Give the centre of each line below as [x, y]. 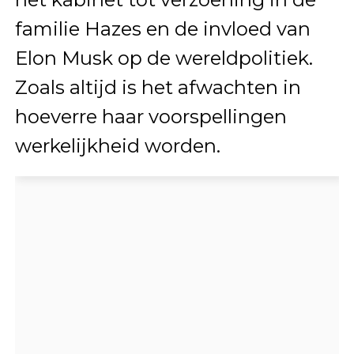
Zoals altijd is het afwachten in [158, 88]
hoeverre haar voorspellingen [151, 117]
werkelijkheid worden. [117, 146]
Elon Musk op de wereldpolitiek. [164, 58]
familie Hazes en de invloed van [162, 29]
